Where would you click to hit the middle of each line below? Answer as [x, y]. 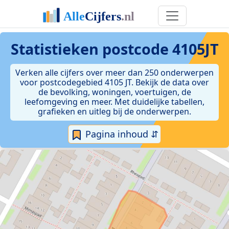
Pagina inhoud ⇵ [121, 134]
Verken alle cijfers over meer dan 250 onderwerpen [114, 73]
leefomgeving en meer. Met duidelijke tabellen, [114, 102]
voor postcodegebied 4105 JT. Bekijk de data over [114, 82]
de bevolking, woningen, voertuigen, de [114, 92]
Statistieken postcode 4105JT [114, 49]
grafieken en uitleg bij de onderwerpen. [114, 111]
